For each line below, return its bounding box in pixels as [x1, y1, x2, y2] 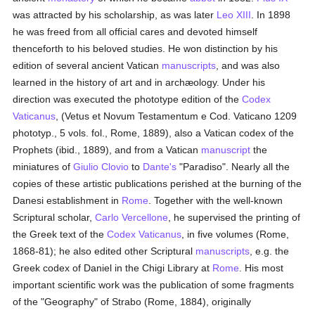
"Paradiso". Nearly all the [176, 161, 290, 172]
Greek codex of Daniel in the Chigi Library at [13, 262, 213, 274]
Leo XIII [217, 9, 252, 20]
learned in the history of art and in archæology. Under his [13, 77, 266, 88]
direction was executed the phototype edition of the [13, 94, 243, 105]
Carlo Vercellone [95, 212, 169, 223]
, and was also [216, 60, 281, 71]
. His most [239, 262, 284, 274]
